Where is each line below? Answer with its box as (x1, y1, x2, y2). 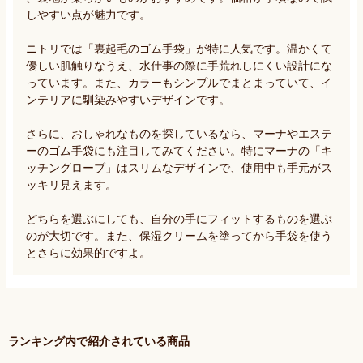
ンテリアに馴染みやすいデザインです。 (26, 92, 230, 106)
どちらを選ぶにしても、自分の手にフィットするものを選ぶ (26, 211, 332, 225)
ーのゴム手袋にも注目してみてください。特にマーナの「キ (26, 143, 332, 157)
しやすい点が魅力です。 (26, 7, 151, 21)
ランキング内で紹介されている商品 (8, 334, 190, 348)
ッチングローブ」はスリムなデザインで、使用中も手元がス (26, 160, 332, 174)
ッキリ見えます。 (26, 177, 117, 191)
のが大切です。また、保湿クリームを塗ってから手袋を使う (26, 228, 332, 242)
